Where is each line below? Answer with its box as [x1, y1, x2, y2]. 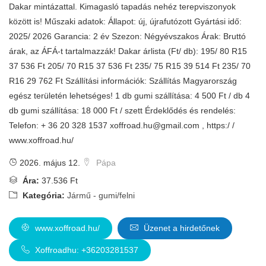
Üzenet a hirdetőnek [141, 223, 220, 233]
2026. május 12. [17, 158, 80, 167]
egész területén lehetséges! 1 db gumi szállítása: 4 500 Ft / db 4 [9, 91, 250, 100]
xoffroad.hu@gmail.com [110, 121, 199, 130]
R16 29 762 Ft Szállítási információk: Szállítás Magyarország [9, 76, 237, 85]
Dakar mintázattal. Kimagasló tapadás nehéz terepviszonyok [9, 2, 236, 11]
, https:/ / [199, 121, 235, 130]
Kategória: [20, 191, 65, 200]
